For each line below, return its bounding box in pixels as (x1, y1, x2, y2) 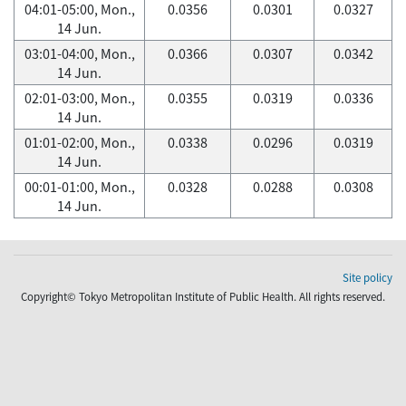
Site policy (343, 270, 392, 285)
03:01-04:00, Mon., (24, 43, 135, 63)
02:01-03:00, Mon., (24, 88, 135, 108)
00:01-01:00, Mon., (24, 177, 135, 197)
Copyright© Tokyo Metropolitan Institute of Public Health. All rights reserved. (21, 289, 385, 304)
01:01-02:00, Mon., (24, 132, 135, 152)
